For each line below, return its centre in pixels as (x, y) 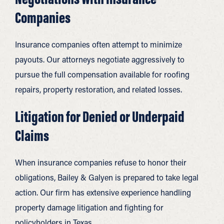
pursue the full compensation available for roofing (102, 74)
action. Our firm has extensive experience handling (103, 192)
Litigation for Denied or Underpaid (100, 116)
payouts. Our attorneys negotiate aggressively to (100, 59)
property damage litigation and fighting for (89, 207)
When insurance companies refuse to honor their (101, 162)
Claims (32, 135)
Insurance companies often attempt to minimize (98, 44)
